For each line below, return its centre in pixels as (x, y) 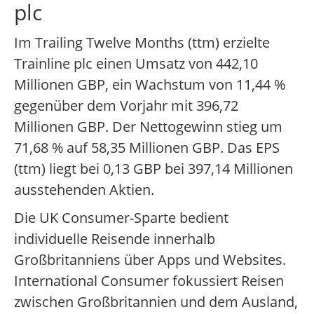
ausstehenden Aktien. (84, 190)
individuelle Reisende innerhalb (115, 239)
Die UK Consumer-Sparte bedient (121, 218)
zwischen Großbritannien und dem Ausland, (156, 302)
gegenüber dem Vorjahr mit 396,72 (126, 106)
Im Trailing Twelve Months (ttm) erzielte (142, 43)
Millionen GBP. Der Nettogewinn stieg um (148, 127)
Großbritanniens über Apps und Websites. (150, 260)
